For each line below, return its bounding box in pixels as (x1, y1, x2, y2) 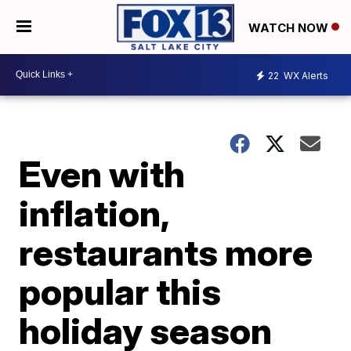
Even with (19, 151, 186, 196)
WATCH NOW (248, 20, 331, 35)
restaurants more (19, 230, 313, 274)
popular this (19, 269, 222, 313)
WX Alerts (281, 70, 328, 82)
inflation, (19, 190, 169, 235)
